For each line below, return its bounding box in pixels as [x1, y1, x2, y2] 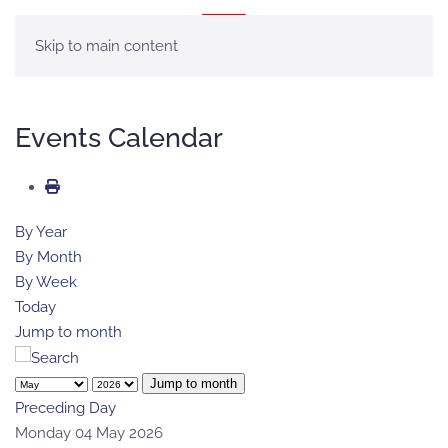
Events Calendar [15, 121, 223, 153]
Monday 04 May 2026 [15, 423, 163, 442]
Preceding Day [15, 398, 116, 417]
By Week [15, 273, 77, 291]
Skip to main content [35, 37, 178, 55]
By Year [15, 223, 67, 241]
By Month [15, 248, 82, 266]
